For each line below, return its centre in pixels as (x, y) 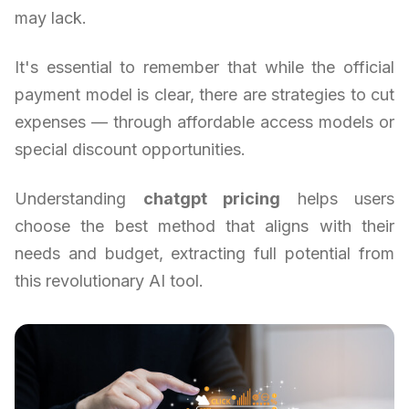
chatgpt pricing (211, 198)
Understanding (79, 198)
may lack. (51, 17)
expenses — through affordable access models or (204, 121)
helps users (337, 198)
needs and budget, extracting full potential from (204, 253)
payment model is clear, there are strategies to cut (204, 94)
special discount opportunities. (130, 149)
